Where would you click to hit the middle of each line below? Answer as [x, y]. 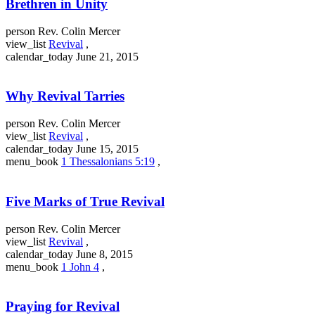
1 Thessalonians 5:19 [108, 162]
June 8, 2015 [104, 254]
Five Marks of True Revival [85, 201]
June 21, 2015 [107, 56]
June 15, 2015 [107, 149]
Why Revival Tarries [65, 96]
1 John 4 [80, 266]
